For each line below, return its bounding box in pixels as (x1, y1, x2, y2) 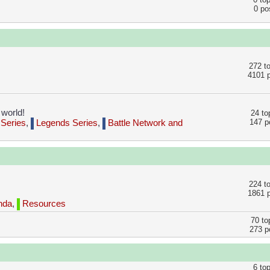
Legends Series (34, 118, 98, 128)
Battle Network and (105, 118, 183, 128)
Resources (20, 199, 66, 209)
